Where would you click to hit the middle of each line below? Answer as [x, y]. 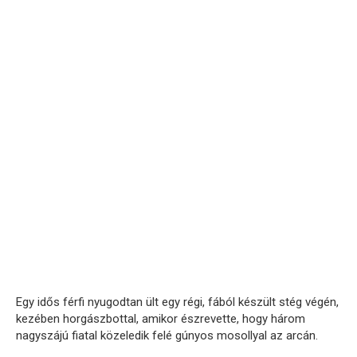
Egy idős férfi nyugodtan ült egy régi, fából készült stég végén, [177, 302]
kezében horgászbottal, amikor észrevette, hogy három [161, 318]
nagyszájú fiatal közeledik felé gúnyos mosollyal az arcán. [167, 335]
